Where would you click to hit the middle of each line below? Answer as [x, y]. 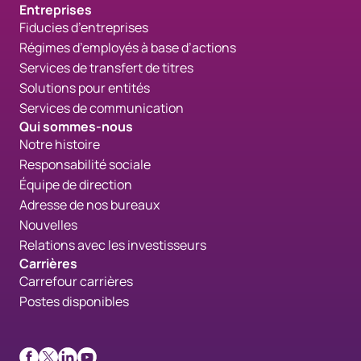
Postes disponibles [74, 301]
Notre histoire [60, 144]
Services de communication [102, 108]
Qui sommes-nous [76, 126]
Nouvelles [48, 224]
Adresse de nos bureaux [89, 204]
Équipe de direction [76, 184]
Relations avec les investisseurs [113, 245]
